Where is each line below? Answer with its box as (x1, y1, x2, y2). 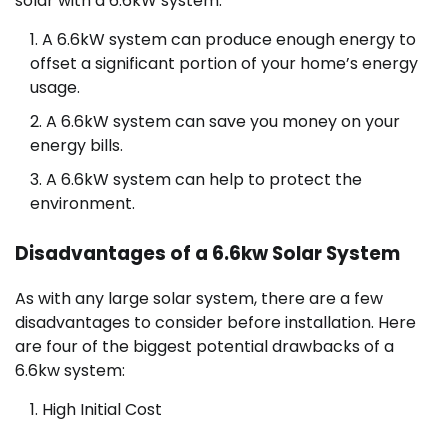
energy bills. (30, 134, 123, 158)
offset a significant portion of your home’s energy (30, 52, 418, 76)
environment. (30, 192, 135, 216)
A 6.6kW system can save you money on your (46, 110, 400, 134)
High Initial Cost (42, 397, 162, 421)
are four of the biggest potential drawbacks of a (15, 334, 394, 358)
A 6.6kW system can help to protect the (46, 168, 362, 192)
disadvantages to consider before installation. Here (15, 310, 416, 334)
